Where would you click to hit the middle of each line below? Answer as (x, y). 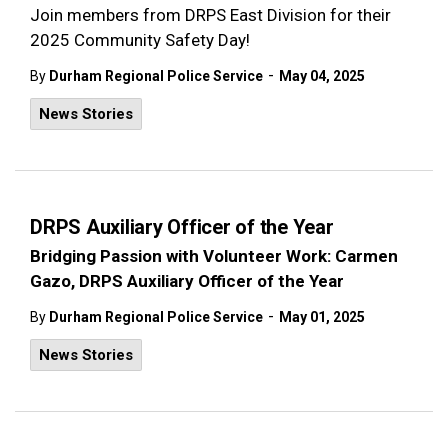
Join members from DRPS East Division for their (210, 15)
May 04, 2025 (322, 76)
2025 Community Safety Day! (140, 40)
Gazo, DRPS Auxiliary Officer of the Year (187, 281)
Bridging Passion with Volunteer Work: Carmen (214, 256)
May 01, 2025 (322, 317)
